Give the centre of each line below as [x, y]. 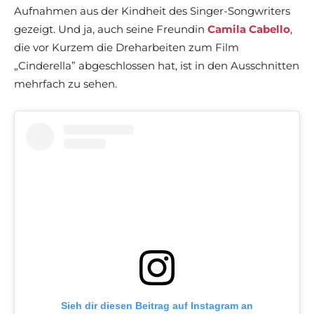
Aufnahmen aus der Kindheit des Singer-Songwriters [152, 11]
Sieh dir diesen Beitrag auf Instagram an [157, 306]
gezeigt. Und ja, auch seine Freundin [111, 29]
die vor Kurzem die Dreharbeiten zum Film [127, 48]
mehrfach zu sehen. [66, 84]
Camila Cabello [249, 29]
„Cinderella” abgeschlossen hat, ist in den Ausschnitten [157, 66]
